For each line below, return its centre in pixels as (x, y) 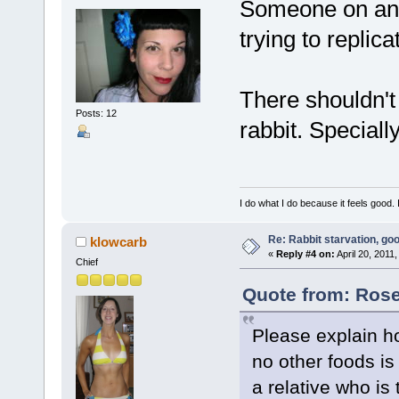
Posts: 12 (96, 114)
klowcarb (119, 242)
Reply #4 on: (305, 254)
